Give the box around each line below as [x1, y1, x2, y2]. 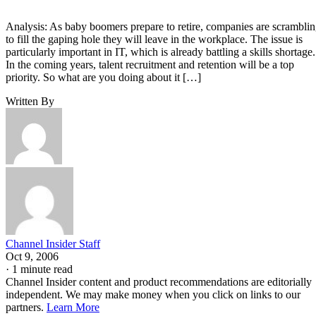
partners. [6, 300, 47, 313]
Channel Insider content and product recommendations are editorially [6, 275, 312, 288]
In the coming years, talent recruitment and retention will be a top [6, 58, 294, 71]
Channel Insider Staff [6, 237, 100, 250]
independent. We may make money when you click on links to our [6, 288, 300, 300]
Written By [6, 95, 54, 107]
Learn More [47, 300, 99, 313]
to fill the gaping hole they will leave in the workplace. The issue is [6, 32, 303, 45]
